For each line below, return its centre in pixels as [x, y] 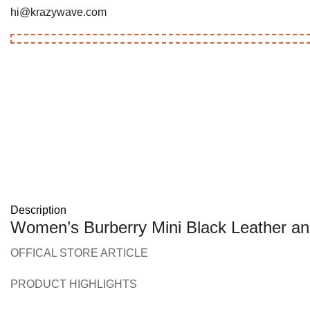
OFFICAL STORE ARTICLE [79, 253]
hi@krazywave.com [58, 12]
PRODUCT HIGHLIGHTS [74, 284]
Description [38, 210]
